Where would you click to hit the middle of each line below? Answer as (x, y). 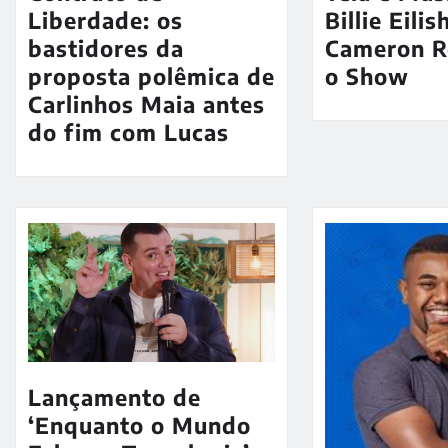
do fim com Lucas (128, 132)
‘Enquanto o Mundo (139, 425)
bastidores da (106, 48)
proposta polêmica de (151, 76)
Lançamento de (114, 397)
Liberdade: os (105, 20)
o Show (367, 76)
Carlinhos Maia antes (146, 104)
